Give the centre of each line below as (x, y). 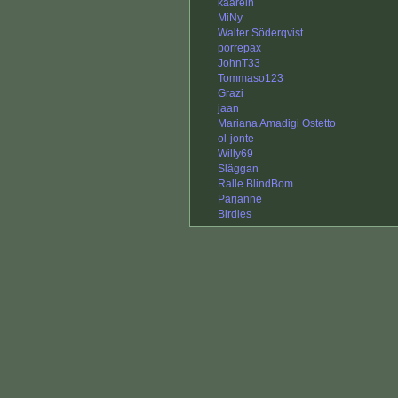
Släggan (238, 169)
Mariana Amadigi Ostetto (277, 124)
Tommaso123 (251, 79)
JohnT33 (239, 64)
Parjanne (240, 199)
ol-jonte (236, 139)
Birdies (235, 215)
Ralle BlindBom (255, 184)
